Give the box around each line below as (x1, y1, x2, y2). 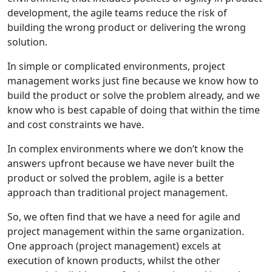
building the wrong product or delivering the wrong (7, 20, 246, 34)
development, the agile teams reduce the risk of (7, 5, 227, 19)
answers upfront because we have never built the (7, 156, 234, 170)
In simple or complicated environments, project (7, 59, 225, 73)
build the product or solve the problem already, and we (7, 88, 260, 102)
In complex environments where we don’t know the (7, 141, 243, 155)
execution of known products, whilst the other (7, 253, 220, 267)
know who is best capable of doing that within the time (7, 103, 260, 117)
